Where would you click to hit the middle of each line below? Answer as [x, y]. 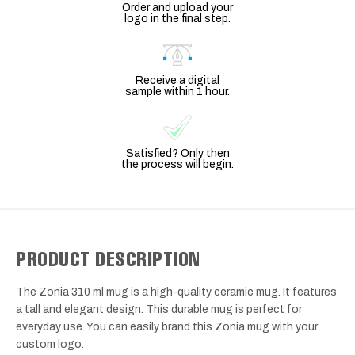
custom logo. [50, 344]
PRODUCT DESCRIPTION [108, 258]
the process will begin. [177, 164]
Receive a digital [177, 80]
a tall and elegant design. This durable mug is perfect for [159, 309]
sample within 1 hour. [177, 91]
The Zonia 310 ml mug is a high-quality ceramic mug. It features [176, 292]
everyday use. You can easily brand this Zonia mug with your [167, 326]
